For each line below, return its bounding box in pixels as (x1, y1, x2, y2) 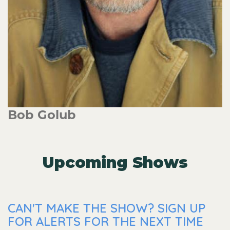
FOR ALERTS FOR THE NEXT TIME (8, 214, 203, 229)
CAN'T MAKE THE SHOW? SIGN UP (8, 200, 205, 216)
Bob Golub (8, 107, 76, 122)
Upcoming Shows (42, 153, 188, 172)
